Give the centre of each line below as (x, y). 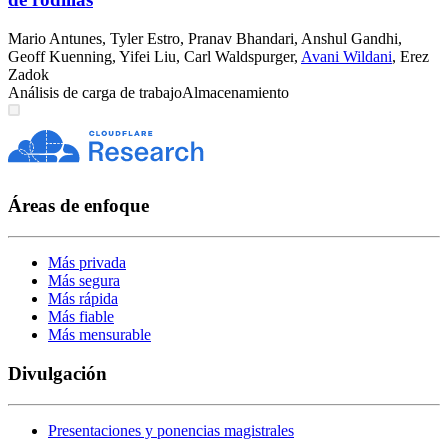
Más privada (87, 263)
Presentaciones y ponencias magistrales (171, 430)
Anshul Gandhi (349, 38)
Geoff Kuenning (60, 56)
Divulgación (57, 373)
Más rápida (83, 299)
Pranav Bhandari (241, 38)
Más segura (84, 281)
